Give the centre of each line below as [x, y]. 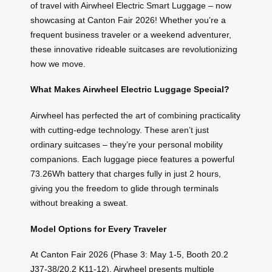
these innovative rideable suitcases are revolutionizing [134, 49]
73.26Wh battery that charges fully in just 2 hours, [126, 174]
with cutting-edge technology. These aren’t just [120, 130]
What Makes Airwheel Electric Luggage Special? [130, 90]
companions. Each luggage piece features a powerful [132, 159]
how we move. [58, 63]
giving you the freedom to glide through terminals [124, 189]
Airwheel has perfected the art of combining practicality [135, 116]
